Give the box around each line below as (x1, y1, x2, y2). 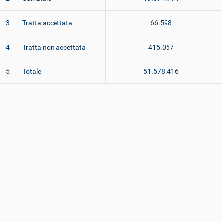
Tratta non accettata (22, 43, 86, 51)
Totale (22, 67, 41, 75)
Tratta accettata (22, 19, 72, 27)
